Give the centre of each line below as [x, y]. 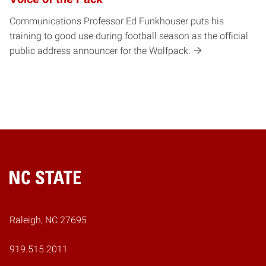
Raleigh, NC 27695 [48, 220]
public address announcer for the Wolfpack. [100, 50]
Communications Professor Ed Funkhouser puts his [117, 21]
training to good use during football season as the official [129, 36]
